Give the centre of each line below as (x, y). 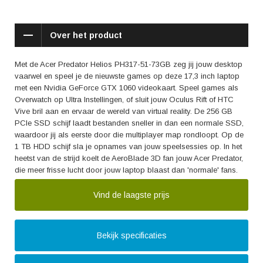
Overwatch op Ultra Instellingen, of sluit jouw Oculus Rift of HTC (124, 100)
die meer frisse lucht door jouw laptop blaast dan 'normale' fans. (126, 170)
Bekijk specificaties (131, 235)
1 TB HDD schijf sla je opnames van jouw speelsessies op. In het (128, 146)
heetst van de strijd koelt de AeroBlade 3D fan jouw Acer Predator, (129, 158)
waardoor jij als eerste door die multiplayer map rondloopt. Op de (129, 135)
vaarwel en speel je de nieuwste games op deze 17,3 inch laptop (127, 76)
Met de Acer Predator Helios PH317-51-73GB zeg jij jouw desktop (129, 64)
